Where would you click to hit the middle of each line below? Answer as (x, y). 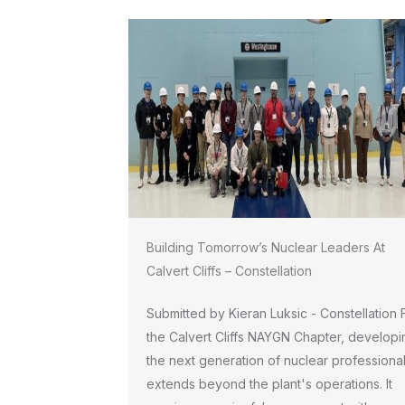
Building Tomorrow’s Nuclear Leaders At (266, 247)
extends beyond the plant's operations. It (269, 384)
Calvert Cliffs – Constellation (229, 271)
